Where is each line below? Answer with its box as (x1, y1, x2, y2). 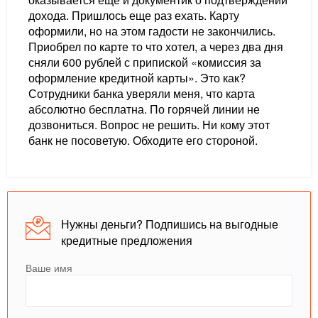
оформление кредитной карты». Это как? (28, 70, 246, 86)
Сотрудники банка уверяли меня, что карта (28, 85, 255, 102)
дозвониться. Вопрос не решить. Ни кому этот (28, 116, 270, 133)
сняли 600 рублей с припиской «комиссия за (28, 54, 261, 70)
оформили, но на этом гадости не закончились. (28, 23, 275, 39)
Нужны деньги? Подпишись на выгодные (61, 216, 278, 232)
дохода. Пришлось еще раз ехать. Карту (28, 7, 239, 23)
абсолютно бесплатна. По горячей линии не (28, 101, 260, 117)
